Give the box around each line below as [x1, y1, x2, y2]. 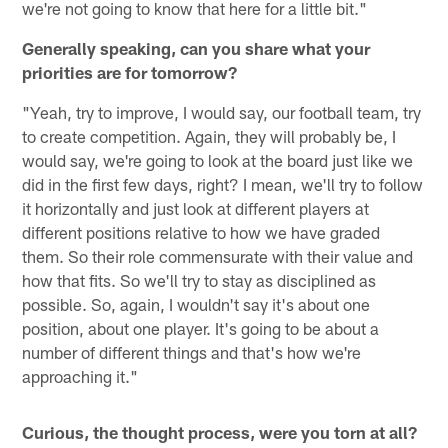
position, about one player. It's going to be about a [22, 318, 380, 339]
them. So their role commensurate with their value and [22, 246, 414, 267]
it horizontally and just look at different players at [22, 198, 370, 219]
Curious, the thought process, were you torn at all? [22, 422, 418, 443]
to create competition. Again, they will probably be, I [22, 126, 397, 147]
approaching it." [22, 366, 139, 387]
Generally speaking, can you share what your [22, 38, 371, 59]
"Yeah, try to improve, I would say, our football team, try [22, 102, 422, 123]
